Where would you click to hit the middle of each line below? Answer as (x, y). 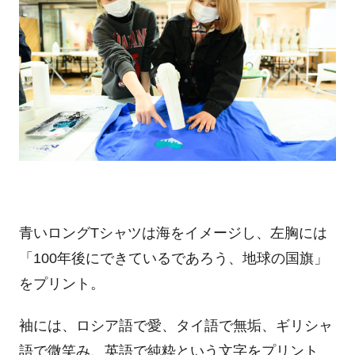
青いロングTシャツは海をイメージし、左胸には (173, 233)
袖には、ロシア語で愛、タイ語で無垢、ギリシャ (176, 326)
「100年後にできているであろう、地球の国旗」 (173, 258)
